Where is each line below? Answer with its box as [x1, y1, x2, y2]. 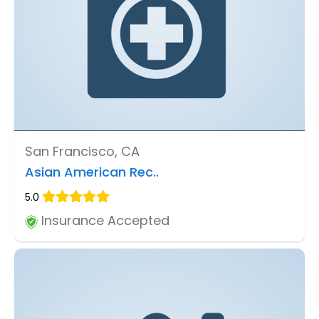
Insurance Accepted [38, 211, 169, 230]
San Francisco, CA [25, 142, 140, 161]
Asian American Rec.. [25, 163, 159, 182]
